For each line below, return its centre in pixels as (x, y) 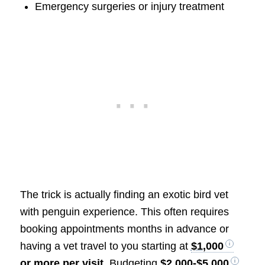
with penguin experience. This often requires (124, 211)
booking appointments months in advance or (124, 229)
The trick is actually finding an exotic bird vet (124, 194)
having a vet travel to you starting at (105, 246)
